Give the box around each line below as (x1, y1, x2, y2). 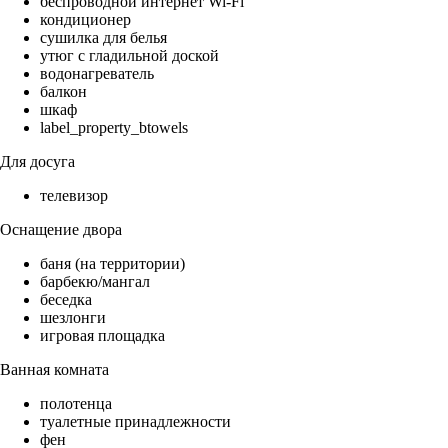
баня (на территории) (40, 255, 185, 273)
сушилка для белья (40, 29, 167, 47)
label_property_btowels (40, 119, 188, 137)
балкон (40, 83, 87, 101)
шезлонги (40, 309, 106, 327)
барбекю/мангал (40, 273, 150, 291)
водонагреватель (40, 65, 154, 83)
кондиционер (40, 11, 131, 29)
